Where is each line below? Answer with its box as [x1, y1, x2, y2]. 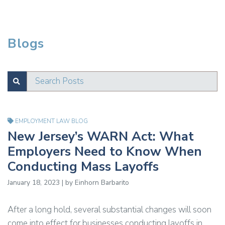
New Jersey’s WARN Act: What [8, 128, 194, 145]
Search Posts [35, 75, 84, 87]
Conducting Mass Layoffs [8, 158, 159, 175]
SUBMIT [13, 76, 42, 86]
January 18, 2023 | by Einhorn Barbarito [8, 178, 129, 187]
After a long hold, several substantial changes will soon [8, 204, 211, 215]
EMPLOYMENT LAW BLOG [15, 117, 88, 125]
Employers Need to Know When [8, 143, 202, 160]
